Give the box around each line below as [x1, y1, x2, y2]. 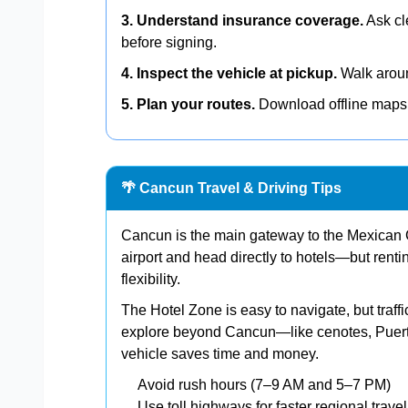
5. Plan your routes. [121, 96, 255, 112]
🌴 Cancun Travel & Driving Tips [121, 179, 342, 196]
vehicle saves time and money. [121, 345, 319, 362]
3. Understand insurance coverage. [121, 12, 363, 28]
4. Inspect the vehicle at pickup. [121, 65, 337, 81]
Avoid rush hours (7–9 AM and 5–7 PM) [138, 376, 391, 393]
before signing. [121, 34, 217, 50]
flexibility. [121, 270, 180, 287]
